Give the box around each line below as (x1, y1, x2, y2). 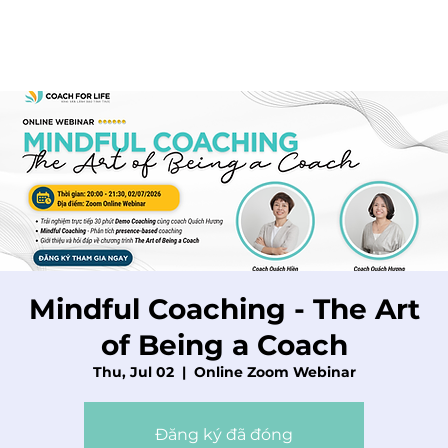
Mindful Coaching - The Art (28, 292, 420, 326)
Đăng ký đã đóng (155, 425, 293, 444)
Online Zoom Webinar (193, 363, 356, 381)
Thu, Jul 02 (92, 363, 174, 381)
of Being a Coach (100, 328, 348, 362)
